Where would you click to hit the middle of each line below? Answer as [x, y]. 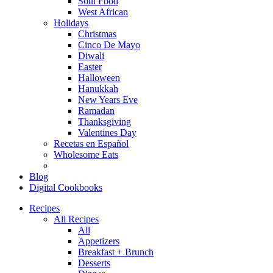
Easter [90, 67]
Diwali [91, 56]
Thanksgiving [105, 122]
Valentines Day [107, 133]
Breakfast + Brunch [116, 252]
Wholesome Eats [86, 154]
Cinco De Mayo [109, 45]
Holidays [71, 23]
